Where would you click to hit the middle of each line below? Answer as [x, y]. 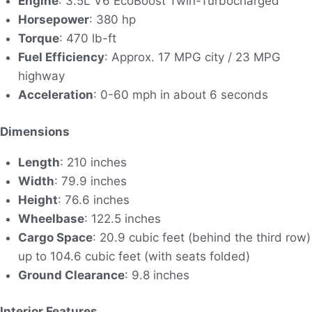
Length [39, 162]
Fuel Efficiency [61, 57]
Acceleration [55, 95]
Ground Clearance [71, 275]
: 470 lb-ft [87, 39]
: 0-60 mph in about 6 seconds [180, 95]
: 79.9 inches [90, 181]
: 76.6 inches [93, 200]
